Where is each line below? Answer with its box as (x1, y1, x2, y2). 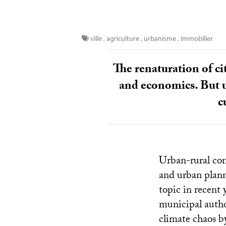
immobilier (181, 33, 213, 43)
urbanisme (144, 33, 178, 43)
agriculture (106, 33, 139, 43)
